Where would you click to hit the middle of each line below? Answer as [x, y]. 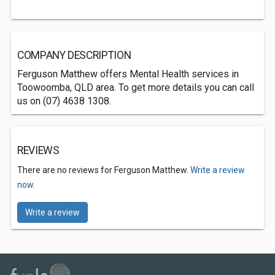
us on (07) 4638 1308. [64, 101]
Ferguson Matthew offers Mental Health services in [128, 74]
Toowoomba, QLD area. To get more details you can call [136, 87]
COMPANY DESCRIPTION [74, 55]
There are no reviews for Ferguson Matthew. [104, 170]
